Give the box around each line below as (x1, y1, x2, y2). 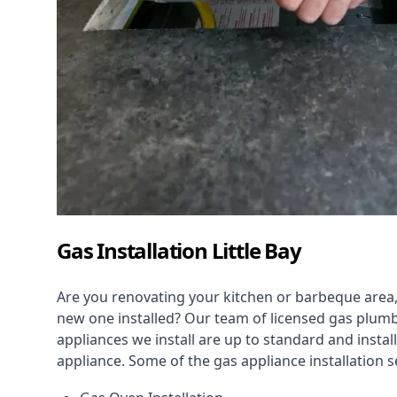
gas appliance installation (214, 351, 384, 371)
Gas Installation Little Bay (57, 236, 301, 266)
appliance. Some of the (57, 351, 214, 371)
